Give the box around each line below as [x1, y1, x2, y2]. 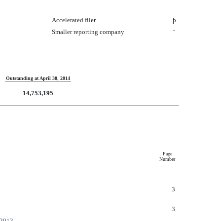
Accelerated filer [52, 16, 96, 24]
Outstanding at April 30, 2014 [6, 75, 70, 81]
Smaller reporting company [52, 28, 124, 36]
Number [159, 156, 175, 162]
